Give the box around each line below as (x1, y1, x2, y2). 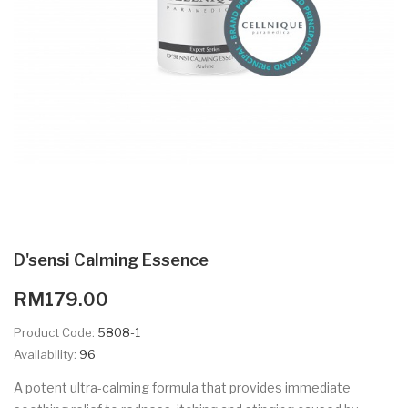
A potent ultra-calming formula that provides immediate (14, 379, 351, 395)
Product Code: (14, 324, 97, 340)
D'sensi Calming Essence (14, 250, 209, 270)
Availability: (14, 346, 79, 362)
